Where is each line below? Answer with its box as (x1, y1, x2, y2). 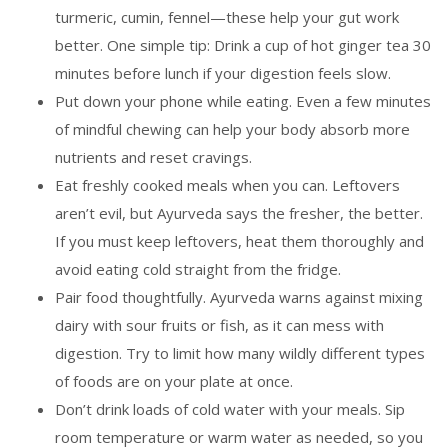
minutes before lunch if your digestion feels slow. (55, 63, 391, 84)
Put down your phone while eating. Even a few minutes (55, 91, 431, 112)
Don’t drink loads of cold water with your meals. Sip (55, 399, 405, 420)
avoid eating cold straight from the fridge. (55, 259, 341, 280)
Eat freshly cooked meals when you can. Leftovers (55, 175, 400, 196)
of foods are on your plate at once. (55, 371, 293, 392)
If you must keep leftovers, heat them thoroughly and (55, 231, 424, 252)
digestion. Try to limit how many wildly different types (55, 343, 425, 364)
